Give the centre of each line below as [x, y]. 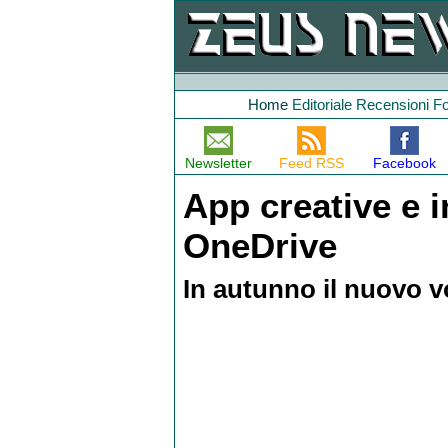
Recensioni [392, 104]
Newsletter [218, 163]
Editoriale [322, 104]
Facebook [404, 163]
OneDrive [259, 246]
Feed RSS [311, 163]
